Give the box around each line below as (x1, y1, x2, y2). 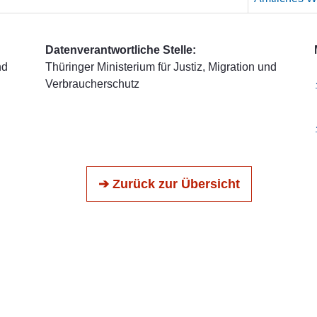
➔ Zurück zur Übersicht (98, 177, 240, 191)
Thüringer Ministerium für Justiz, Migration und (45, 61, 277, 73)
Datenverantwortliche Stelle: (45, 44, 196, 56)
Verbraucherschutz (45, 78, 139, 90)
